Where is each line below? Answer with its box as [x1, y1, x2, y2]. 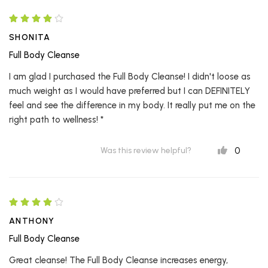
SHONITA [9, 32, 51, 43]
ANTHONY [9, 215, 55, 226]
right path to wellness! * [9, 114, 103, 126]
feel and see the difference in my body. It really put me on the [9, 100, 255, 111]
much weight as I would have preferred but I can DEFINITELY [9, 86, 250, 97]
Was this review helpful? [100, 145, 191, 156]
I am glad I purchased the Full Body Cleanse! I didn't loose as [9, 71, 251, 83]
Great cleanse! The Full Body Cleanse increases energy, [9, 254, 228, 266]
